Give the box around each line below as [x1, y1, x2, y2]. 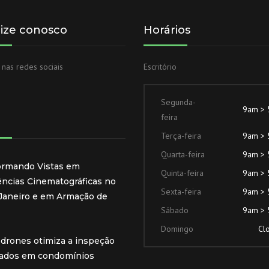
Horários [144, 23, 190, 37]
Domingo [161, 223, 193, 234]
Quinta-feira [161, 168, 204, 178]
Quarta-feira [161, 149, 205, 160]
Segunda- [161, 97, 196, 107]
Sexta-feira [161, 186, 201, 197]
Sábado [161, 205, 189, 216]
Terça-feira [161, 130, 201, 141]
